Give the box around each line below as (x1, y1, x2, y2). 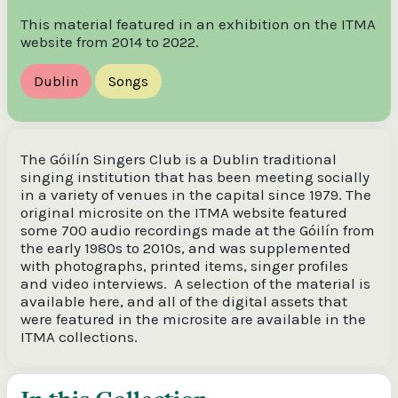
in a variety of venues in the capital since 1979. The (20, 186, 371, 204)
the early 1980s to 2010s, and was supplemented (20, 239, 351, 258)
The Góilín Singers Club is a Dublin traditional (20, 150, 337, 169)
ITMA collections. (20, 328, 138, 346)
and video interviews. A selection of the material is (20, 275, 370, 293)
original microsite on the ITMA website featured (20, 203, 347, 222)
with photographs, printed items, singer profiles (20, 257, 348, 275)
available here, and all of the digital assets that (20, 292, 347, 311)
